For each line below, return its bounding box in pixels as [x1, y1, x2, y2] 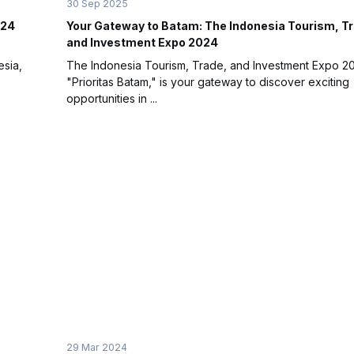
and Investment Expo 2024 [66, 36, 218, 49]
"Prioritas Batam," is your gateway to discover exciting [66, 75, 349, 88]
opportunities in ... [66, 92, 157, 105]
